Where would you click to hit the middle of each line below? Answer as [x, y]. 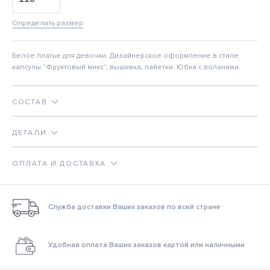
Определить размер [48, 24]
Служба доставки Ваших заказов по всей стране [134, 207]
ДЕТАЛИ [30, 133]
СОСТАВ [30, 102]
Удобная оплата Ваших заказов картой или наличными [146, 245]
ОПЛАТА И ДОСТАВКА [59, 164]
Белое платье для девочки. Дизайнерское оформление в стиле [125, 56]
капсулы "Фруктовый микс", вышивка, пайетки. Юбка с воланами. [126, 67]
